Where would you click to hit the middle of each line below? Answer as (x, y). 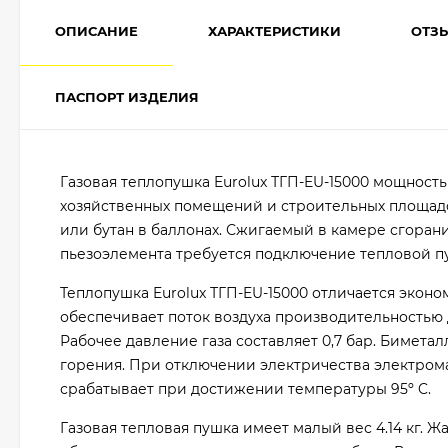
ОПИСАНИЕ (96, 31)
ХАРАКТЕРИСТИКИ (274, 31)
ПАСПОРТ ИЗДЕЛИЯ (127, 97)
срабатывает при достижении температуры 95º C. (245, 389)
